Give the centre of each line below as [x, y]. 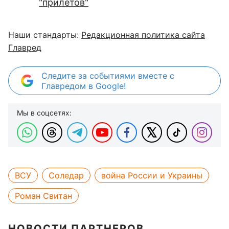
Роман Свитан [43, 196]
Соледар [66, 175]
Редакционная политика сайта [143, 35]
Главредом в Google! [84, 86]
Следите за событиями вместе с [108, 76]
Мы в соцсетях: [44, 113]
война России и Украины [152, 175]
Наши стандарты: [45, 35]
